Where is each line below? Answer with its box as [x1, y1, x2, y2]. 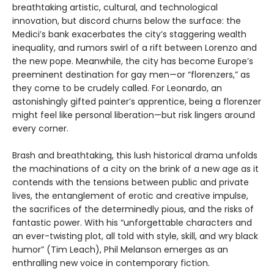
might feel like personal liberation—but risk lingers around [12, 108, 255, 121]
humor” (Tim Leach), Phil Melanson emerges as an [12, 243, 228, 256]
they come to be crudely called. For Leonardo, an [12, 81, 222, 94]
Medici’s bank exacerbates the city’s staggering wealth [12, 28, 246, 40]
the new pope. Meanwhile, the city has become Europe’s [12, 54, 253, 67]
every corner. [12, 122, 68, 135]
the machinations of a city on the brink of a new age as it [12, 162, 259, 175]
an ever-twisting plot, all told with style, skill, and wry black [12, 229, 258, 242]
